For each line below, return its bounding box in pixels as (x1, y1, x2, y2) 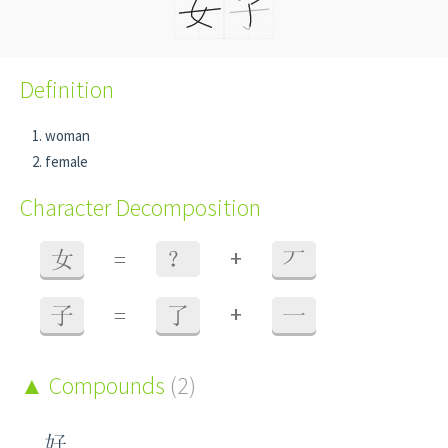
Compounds (44, 370, 170, 401)
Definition (20, 74, 114, 105)
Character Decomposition (20, 192, 261, 223)
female (45, 152, 88, 171)
